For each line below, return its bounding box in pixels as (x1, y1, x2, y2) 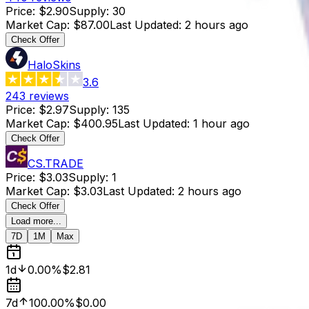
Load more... (11, 215, 61, 226)
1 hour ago (193, 116, 250, 130)
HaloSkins (28, 57, 81, 72)
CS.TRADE (28, 156, 83, 170)
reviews (29, 88, 69, 103)
